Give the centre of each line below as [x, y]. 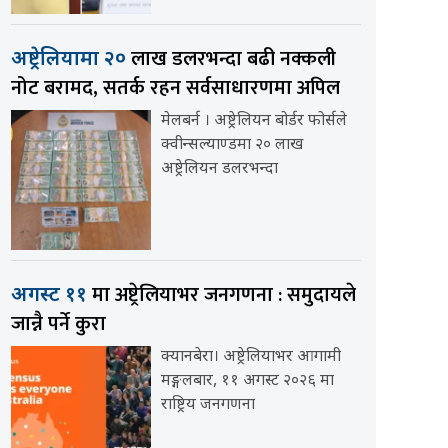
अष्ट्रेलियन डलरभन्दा [219, 169]
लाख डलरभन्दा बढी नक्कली [233, 58]
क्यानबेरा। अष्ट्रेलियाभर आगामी [250, 357]
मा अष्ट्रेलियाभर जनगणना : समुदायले [223, 294]
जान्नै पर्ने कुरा [58, 323]
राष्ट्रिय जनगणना [207, 405]
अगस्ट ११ [51, 295]
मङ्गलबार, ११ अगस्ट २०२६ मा [247, 381]
